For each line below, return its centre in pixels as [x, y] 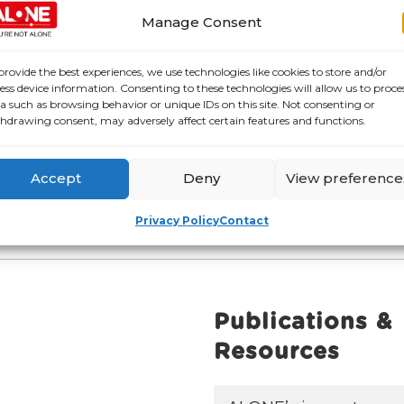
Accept [55, 178]
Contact [243, 220]
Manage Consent [202, 22]
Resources [277, 353]
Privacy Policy [177, 220]
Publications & [303, 323]
